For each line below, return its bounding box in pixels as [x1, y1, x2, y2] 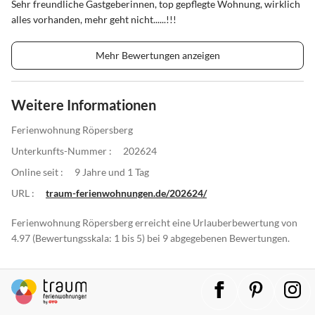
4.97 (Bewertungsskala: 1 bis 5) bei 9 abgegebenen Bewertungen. [11, 231, 290, 244]
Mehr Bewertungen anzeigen [95, 49, 220, 61]
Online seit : [11, 165, 63, 178]
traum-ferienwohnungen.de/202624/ [46, 186, 207, 199]
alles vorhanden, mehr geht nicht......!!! [11, 13, 176, 25]
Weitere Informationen [11, 96, 156, 113]
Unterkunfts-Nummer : [11, 144, 112, 157]
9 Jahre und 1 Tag [75, 165, 149, 178]
